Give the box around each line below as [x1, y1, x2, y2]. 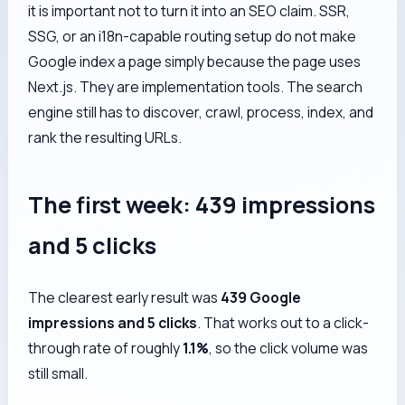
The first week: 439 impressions [28, 189, 376, 221]
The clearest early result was [28, 287, 221, 308]
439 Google [221, 287, 302, 308]
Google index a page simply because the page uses [28, 51, 362, 71]
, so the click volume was [209, 338, 369, 359]
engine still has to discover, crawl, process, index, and [28, 101, 374, 122]
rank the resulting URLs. [28, 127, 183, 147]
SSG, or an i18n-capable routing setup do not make [28, 25, 357, 46]
